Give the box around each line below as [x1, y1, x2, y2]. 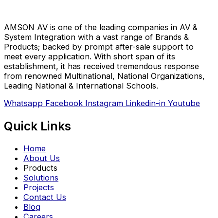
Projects [23, 182, 54, 193]
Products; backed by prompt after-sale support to [4, 41, 194, 52]
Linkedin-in [126, 98, 165, 109]
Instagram [85, 98, 123, 109]
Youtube [168, 98, 200, 109]
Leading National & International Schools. [4, 80, 158, 91]
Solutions [23, 173, 58, 183]
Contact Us [23, 192, 66, 202]
